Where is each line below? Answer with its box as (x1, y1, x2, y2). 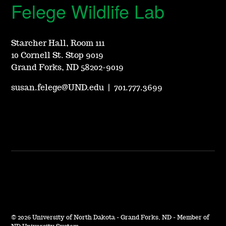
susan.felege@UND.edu (11, 84, 104, 92)
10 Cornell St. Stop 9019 (11, 51, 104, 60)
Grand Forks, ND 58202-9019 (11, 64, 124, 72)
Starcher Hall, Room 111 (11, 39, 105, 48)
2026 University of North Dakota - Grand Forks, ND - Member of (16, 214, 210, 221)
